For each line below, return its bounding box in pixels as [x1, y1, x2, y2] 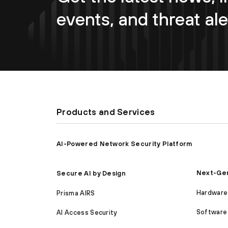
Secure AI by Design [56, 169, 126, 178]
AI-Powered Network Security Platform [56, 139, 192, 148]
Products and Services [56, 107, 155, 118]
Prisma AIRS [56, 189, 95, 197]
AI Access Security [56, 209, 118, 217]
